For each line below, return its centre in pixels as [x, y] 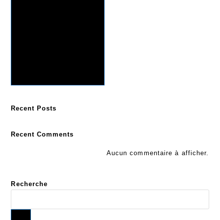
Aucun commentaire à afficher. [158, 153]
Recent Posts [34, 109]
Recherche [29, 184]
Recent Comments [42, 135]
